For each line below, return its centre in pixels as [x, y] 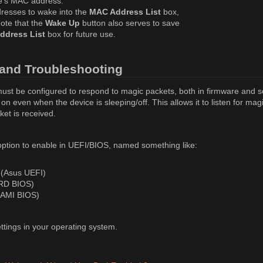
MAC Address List [125, 11]
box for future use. [80, 34]
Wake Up [63, 23]
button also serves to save [130, 23]
